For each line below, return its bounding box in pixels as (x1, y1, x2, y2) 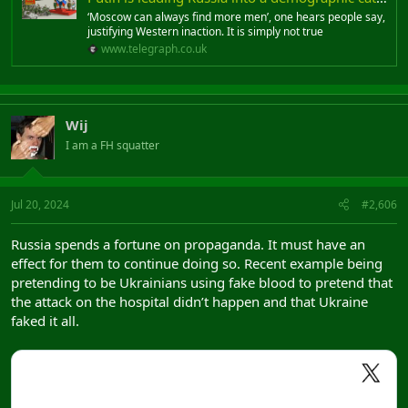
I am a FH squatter (66, 137, 159, 153)
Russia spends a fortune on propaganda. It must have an (11, 235, 365, 254)
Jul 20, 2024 (11, 197, 69, 213)
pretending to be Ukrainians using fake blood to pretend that (11, 273, 393, 292)
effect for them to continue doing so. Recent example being (11, 254, 382, 273)
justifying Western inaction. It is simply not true (87, 24, 323, 40)
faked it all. (11, 311, 79, 331)
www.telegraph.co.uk (101, 41, 207, 57)
